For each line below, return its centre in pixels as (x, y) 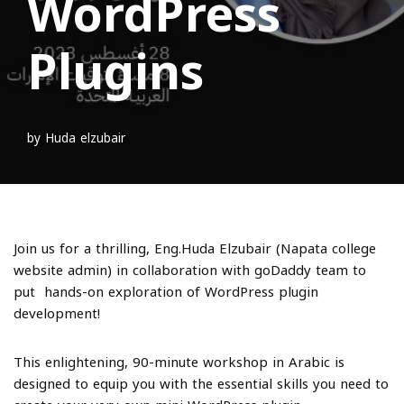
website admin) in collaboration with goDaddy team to (190, 270)
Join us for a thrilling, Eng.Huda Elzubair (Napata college (195, 248)
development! (57, 313)
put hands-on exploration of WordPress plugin (166, 292)
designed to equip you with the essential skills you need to (201, 384)
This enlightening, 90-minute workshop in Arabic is (179, 362)
